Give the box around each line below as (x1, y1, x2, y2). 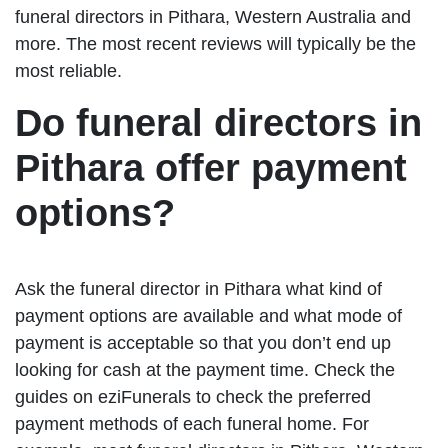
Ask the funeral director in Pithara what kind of (15, 279, 382, 300)
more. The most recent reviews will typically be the (15, 34, 416, 55)
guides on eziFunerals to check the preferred (15, 387, 371, 408)
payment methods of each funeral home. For (15, 414, 369, 435)
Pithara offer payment (15, 147, 407, 190)
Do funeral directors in (15, 102, 422, 145)
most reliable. (15, 61, 122, 82)
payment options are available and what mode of (15, 306, 402, 327)
